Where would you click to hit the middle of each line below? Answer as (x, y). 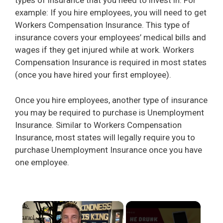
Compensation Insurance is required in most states (111, 62)
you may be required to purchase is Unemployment (110, 112)
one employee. (42, 162)
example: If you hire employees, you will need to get (111, 13)
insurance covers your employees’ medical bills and (111, 38)
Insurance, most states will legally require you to (105, 137)
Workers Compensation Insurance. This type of (103, 25)
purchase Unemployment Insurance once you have (109, 150)
